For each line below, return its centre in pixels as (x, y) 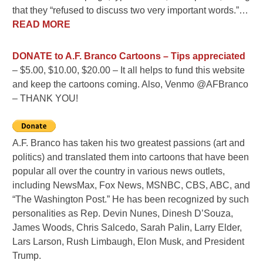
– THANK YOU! (45, 98)
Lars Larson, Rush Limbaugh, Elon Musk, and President (129, 241)
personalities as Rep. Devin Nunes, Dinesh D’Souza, (123, 213)
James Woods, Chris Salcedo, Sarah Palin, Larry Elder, (127, 227)
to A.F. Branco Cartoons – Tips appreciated (149, 56)
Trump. (27, 255)
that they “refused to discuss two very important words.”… (131, 10)
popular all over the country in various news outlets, (119, 171)
